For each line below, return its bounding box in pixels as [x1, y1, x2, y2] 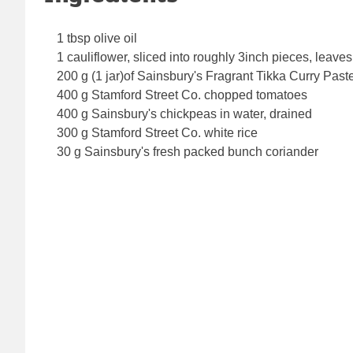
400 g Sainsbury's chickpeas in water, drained [57, 107, 312, 121]
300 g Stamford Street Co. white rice [57, 126, 258, 140]
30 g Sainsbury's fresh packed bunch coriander [57, 145, 318, 159]
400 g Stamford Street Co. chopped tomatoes [57, 88, 307, 102]
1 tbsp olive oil [57, 32, 137, 46]
